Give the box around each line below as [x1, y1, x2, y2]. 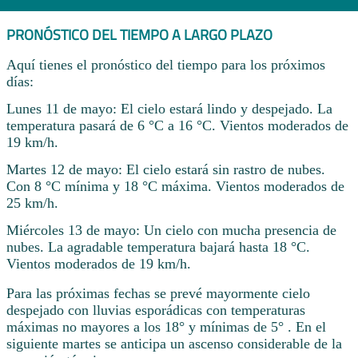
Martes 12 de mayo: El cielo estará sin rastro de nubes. [6, 161, 325, 177]
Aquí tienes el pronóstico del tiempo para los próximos [6, 57, 325, 74]
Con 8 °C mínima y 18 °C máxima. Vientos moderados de [6, 177, 344, 194]
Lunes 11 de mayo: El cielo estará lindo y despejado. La [6, 101, 332, 117]
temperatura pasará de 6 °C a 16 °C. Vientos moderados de [6, 117, 348, 134]
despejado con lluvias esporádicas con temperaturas [6, 301, 305, 318]
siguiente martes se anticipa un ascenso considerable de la [6, 335, 342, 352]
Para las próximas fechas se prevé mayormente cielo [6, 284, 310, 301]
